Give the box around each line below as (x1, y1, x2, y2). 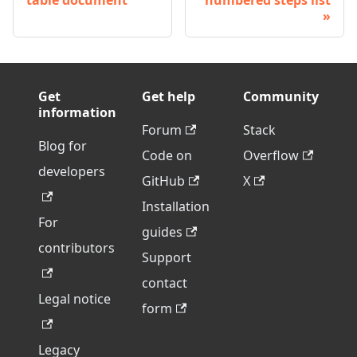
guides (142, 223, 182, 241)
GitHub (142, 172, 185, 190)
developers (38, 163, 105, 181)
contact (142, 274, 187, 292)
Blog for (38, 137, 87, 155)
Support (142, 249, 191, 267)
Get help (142, 88, 195, 106)
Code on (142, 147, 192, 165)
